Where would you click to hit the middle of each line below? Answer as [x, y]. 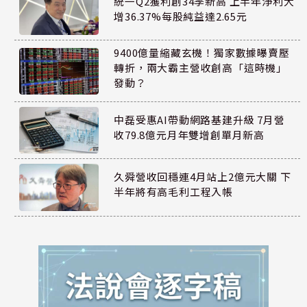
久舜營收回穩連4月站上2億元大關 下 [202, 177]
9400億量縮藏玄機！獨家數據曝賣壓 [202, 53]
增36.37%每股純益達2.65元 [181, 16]
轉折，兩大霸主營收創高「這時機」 [201, 68]
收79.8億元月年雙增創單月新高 [189, 134]
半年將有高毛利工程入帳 [174, 192]
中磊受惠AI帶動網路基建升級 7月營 [199, 119]
